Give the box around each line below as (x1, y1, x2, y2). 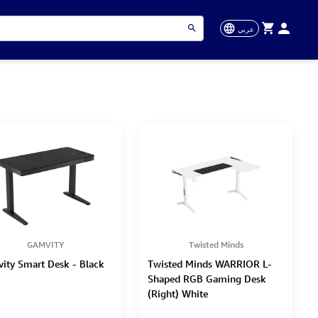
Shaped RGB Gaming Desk (148, 271, 266, 285)
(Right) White (148, 286, 208, 300)
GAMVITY (27, 238, 64, 251)
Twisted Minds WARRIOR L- (148, 256, 272, 270)
